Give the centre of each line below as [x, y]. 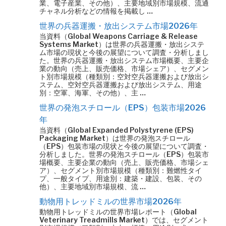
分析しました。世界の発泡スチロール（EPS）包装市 [124, 154]
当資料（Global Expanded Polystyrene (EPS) [117, 130]
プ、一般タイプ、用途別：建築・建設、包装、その [121, 178]
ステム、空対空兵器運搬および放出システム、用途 [121, 84]
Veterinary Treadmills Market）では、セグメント [124, 220]
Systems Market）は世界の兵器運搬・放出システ [122, 44]
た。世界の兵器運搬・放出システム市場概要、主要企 [124, 60]
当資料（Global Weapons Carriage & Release [119, 36]
